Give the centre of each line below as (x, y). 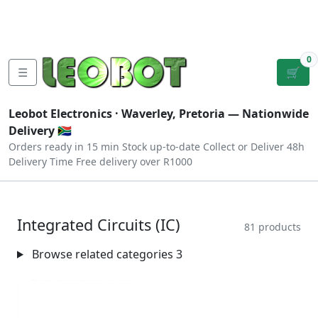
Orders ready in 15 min (64, 147)
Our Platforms (50, 28)
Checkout (214, 20)
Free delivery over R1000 (134, 161)
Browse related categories (102, 254)
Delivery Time (41, 161)
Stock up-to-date (161, 147)
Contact (142, 11)
